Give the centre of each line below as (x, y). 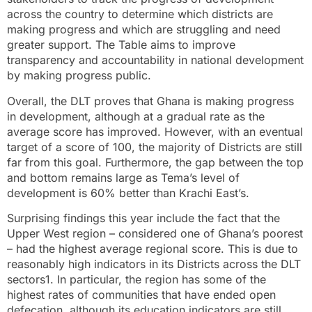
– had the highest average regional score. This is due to (153, 249)
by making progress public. (79, 76)
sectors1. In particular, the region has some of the (136, 279)
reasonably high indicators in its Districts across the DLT (154, 264)
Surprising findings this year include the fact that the (143, 218)
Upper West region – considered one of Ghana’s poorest (155, 233)
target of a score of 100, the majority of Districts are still (155, 147)
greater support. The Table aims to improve (121, 45)
